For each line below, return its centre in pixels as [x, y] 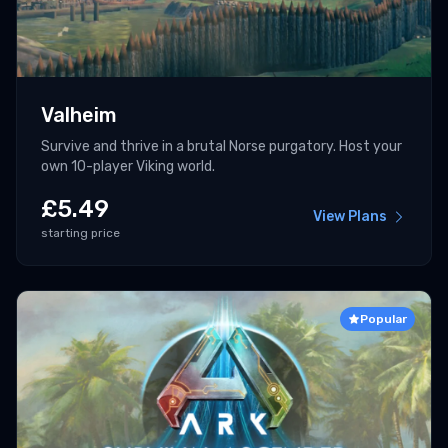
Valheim [79, 115]
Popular [383, 319]
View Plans [350, 217]
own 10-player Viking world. [128, 167]
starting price [80, 233]
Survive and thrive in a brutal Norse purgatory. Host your [221, 147]
